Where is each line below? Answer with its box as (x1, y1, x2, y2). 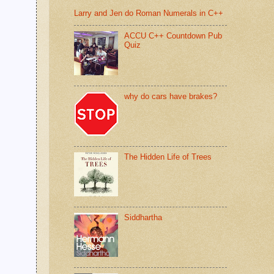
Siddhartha (124, 212, 163, 222)
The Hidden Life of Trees (124, 152, 212, 161)
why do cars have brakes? (124, 91, 218, 101)
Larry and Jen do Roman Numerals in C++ (74, 9, 223, 18)
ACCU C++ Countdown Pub (124, 31, 223, 40)
